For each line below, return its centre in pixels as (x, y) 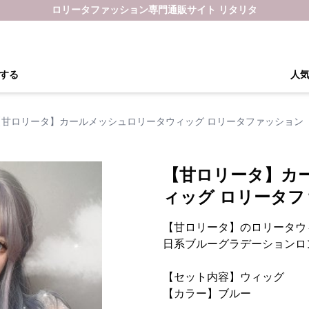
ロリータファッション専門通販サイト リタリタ (154, 10)
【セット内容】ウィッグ (223, 277)
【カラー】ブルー (207, 293)
